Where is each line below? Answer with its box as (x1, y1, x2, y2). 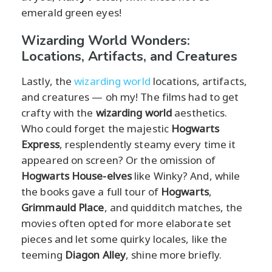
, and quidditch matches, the (104, 200, 243, 214)
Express (21, 137, 59, 151)
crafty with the (21, 105, 96, 120)
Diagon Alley (64, 247, 126, 262)
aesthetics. (172, 105, 228, 120)
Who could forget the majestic (21, 121, 172, 135)
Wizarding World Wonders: (21, 31, 190, 50)
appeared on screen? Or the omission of (21, 152, 216, 167)
